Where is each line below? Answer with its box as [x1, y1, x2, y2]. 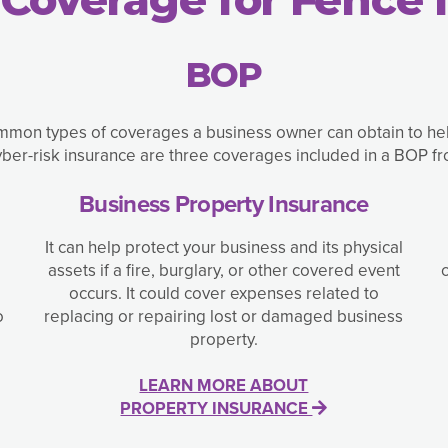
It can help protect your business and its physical [44, 235, 403, 261]
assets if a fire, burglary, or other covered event [47, 258, 400, 284]
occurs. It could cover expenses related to [68, 281, 379, 307]
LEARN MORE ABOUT [139, 373, 309, 399]
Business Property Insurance [79, 186, 369, 223]
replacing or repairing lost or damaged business [44, 304, 404, 330]
